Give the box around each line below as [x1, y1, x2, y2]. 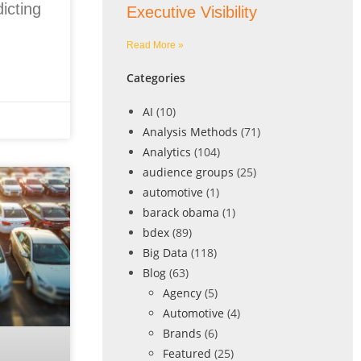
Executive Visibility [126, 3, 257, 21]
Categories [126, 70, 185, 85]
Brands [162, 326, 201, 341]
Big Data [142, 245, 188, 260]
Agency [162, 285, 201, 301]
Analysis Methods [142, 124, 238, 139]
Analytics [142, 144, 191, 160]
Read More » [126, 39, 184, 51]
